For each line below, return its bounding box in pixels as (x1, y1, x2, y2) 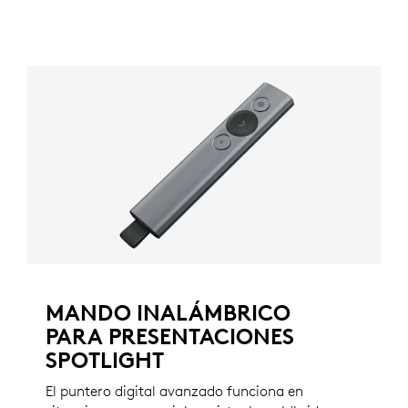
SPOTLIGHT (46, 346, 164, 374)
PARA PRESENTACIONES (46, 322, 294, 351)
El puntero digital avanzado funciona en (46, 382, 303, 401)
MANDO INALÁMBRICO (46, 299, 291, 327)
